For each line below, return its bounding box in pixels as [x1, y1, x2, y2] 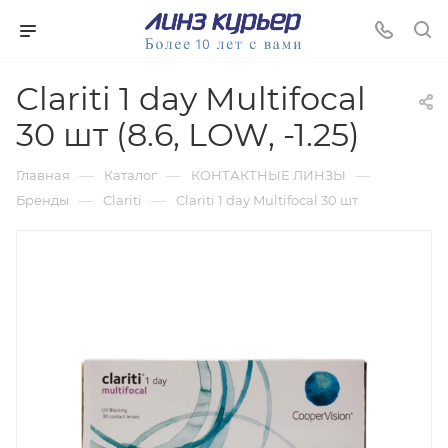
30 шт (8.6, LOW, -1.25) [16, 115, 360, 154]
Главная [16, 167, 70, 183]
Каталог [104, 167, 157, 183]
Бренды [16, 192, 69, 208]
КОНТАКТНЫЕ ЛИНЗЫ [191, 167, 346, 183]
